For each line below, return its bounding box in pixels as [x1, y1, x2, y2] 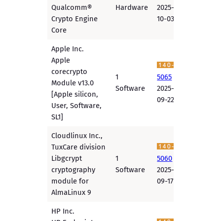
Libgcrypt [51, 154, 82, 163]
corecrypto [51, 67, 88, 76]
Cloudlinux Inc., [51, 131, 103, 141]
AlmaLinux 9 [51, 188, 92, 197]
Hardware [115, 3, 148, 12]
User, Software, [51, 101, 102, 110]
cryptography [51, 165, 96, 175]
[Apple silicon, [51, 90, 99, 99]
